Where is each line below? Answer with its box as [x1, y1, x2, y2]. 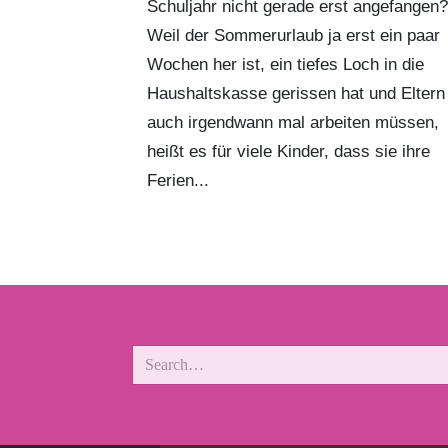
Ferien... [147, 171, 209, 190]
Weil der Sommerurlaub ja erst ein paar [147, 26, 440, 45]
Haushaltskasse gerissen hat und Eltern [147, 84, 445, 103]
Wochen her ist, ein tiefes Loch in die [147, 55, 424, 74]
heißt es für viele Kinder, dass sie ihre [147, 142, 430, 161]
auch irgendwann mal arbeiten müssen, [147, 113, 439, 132]
